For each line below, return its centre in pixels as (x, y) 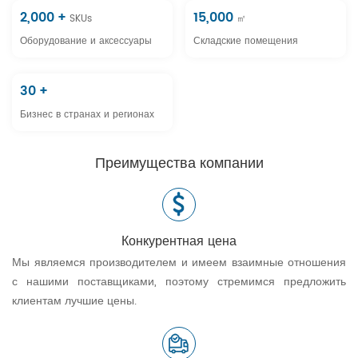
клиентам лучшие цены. (74, 300)
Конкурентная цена (179, 241)
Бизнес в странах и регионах (87, 114)
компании (231, 163)
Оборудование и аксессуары (86, 41)
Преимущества (147, 163)
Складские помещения (246, 41)
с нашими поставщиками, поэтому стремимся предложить (179, 281)
